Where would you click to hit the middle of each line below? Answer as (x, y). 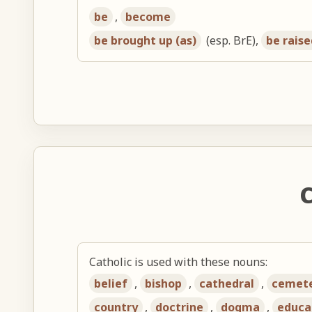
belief (111, 283)
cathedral (227, 283)
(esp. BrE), (233, 40)
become (148, 16)
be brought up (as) (146, 40)
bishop (164, 283)
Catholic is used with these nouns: (179, 262)
